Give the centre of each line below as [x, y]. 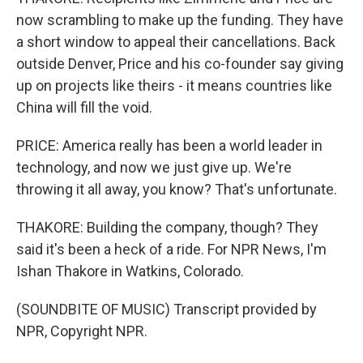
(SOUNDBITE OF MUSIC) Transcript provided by [167, 309]
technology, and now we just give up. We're [154, 167]
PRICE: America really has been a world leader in [169, 145]
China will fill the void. [84, 107]
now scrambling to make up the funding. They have [180, 20]
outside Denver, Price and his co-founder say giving [180, 64]
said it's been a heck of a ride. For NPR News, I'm [171, 249]
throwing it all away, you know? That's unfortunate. [177, 189]
